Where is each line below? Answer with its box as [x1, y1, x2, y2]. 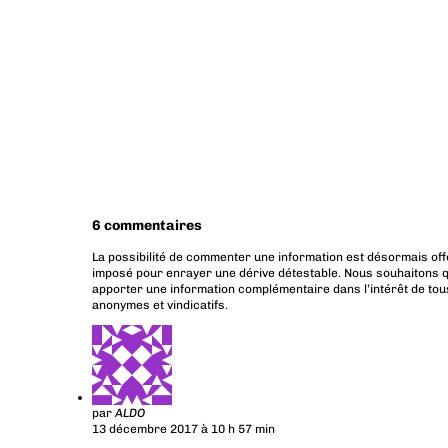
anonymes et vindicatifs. [92, 298, 228, 313]
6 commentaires [92, 217, 202, 235]
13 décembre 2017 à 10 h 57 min [92, 422, 275, 437]
